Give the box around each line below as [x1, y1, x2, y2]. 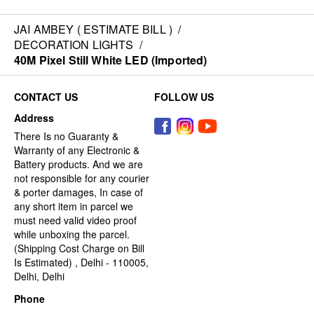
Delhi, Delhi [14, 269, 64, 284]
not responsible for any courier [14, 171, 149, 186]
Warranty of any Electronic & [14, 143, 139, 158]
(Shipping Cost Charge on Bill [14, 241, 144, 256]
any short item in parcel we [14, 199, 133, 214]
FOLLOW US [154, 90, 214, 104]
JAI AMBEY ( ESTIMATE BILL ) [14, 21, 173, 38]
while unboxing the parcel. [14, 227, 130, 242]
